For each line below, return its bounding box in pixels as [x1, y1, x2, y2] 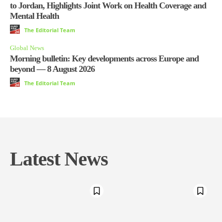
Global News [10, 44, 44, 52]
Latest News [10, 148, 108, 170]
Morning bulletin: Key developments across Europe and [10, 54, 199, 64]
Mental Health [10, 11, 59, 21]
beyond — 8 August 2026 [10, 64, 95, 74]
